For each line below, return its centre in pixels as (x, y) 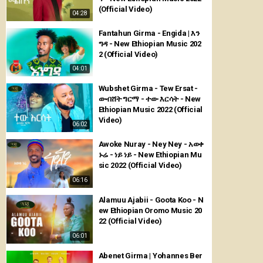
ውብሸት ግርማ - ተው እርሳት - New (149, 99)
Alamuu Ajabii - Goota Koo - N (151, 200)
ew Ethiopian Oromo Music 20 (150, 210)
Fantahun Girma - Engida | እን (149, 33)
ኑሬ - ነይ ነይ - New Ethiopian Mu (150, 155)
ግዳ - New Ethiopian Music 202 (150, 43)
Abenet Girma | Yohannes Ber (151, 255)
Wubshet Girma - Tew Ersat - (148, 89)
